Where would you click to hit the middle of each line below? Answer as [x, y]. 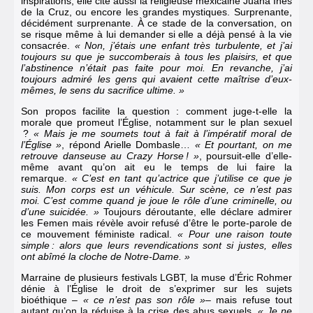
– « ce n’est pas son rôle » [136, 299]
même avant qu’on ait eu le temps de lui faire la [156, 167]
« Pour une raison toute [235, 234]
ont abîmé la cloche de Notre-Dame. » [107, 256]
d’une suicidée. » [60, 211]
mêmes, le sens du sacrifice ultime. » [103, 90]
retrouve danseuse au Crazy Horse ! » [110, 155]
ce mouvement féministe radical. [99, 234]
